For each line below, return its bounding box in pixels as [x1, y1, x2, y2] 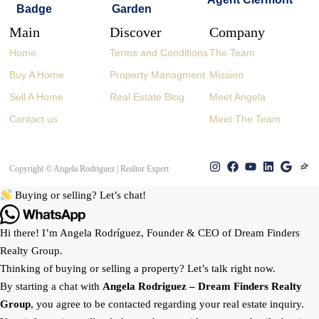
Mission [209, 68, 244, 80]
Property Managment [109, 68, 205, 80]
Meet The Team [209, 113, 281, 125]
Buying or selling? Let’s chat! [12, 189, 147, 202]
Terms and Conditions [109, 46, 208, 58]
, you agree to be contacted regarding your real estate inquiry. [31, 298, 304, 310]
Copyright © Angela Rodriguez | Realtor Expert [9, 164, 169, 174]
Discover [109, 23, 162, 40]
